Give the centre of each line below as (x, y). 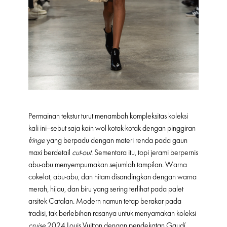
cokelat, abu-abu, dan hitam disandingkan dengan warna (112, 177)
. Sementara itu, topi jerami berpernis (145, 153)
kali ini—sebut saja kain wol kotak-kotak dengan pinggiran (112, 128)
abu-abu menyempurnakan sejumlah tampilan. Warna (108, 165)
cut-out (82, 153)
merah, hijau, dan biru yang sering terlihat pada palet (106, 189)
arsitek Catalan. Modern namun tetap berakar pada (105, 201)
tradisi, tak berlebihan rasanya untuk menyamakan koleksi (112, 214)
